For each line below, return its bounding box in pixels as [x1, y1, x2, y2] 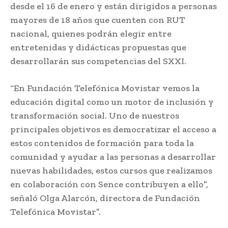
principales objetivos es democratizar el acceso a [10, 123, 216, 135]
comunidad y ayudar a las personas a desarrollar [10, 151, 216, 162]
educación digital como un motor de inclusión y [10, 96, 214, 107]
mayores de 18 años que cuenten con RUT [10, 14, 185, 25]
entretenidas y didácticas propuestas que [10, 41, 186, 53]
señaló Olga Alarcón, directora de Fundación [10, 192, 200, 204]
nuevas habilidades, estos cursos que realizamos [10, 164, 212, 176]
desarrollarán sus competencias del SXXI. [10, 55, 186, 67]
